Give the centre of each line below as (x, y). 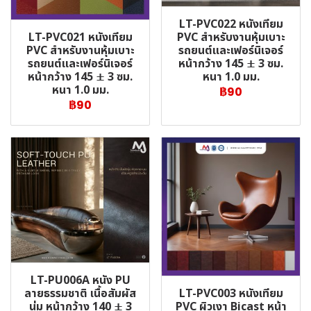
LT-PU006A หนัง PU (80, 281)
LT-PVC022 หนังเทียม (231, 25)
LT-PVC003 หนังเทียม (231, 294)
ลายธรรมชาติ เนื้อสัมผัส (80, 294)
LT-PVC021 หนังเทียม (80, 37)
